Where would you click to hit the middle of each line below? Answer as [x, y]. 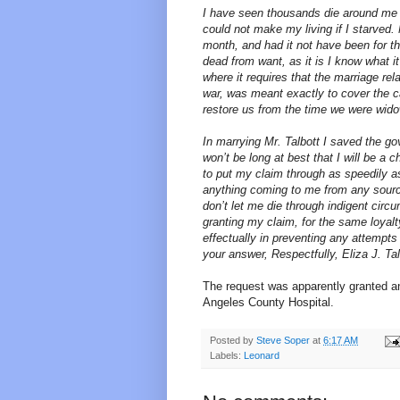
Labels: [227, 355]
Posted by [233, 340]
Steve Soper [283, 340]
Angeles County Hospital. [268, 302]
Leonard [262, 355]
